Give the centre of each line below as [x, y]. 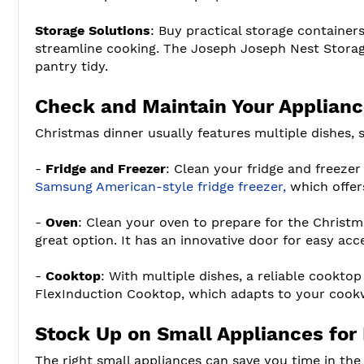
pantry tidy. [71, 66]
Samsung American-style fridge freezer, [160, 186]
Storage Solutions [93, 30]
